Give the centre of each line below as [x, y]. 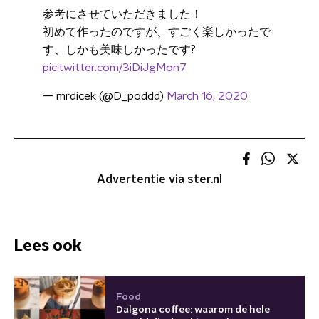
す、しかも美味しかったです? [119, 50]
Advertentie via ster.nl [159, 179]
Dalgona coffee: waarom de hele [193, 309]
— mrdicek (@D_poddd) [105, 96]
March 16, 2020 [207, 96]
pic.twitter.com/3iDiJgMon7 [115, 68]
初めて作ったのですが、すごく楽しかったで [157, 32]
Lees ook [48, 245]
